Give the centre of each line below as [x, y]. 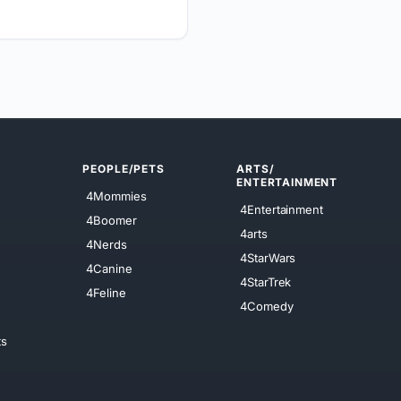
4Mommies [116, 196]
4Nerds [107, 244]
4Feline [106, 292]
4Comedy [267, 306]
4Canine [109, 268]
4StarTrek [266, 282]
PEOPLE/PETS [124, 168]
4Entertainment [282, 209]
